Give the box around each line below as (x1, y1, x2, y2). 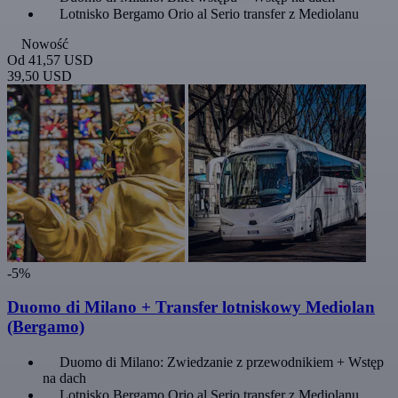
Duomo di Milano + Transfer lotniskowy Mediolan (7, 298, 375, 317)
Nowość (21, 36, 68, 52)
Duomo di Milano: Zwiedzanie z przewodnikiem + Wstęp (60, 354, 384, 370)
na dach (43, 370, 86, 386)
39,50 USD (7, 68, 72, 84)
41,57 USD (28, 52, 93, 68)
